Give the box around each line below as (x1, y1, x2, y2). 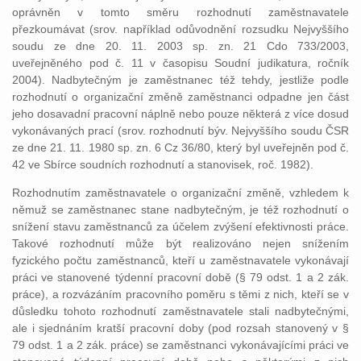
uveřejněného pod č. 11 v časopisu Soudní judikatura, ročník (12, 56, 349, 69)
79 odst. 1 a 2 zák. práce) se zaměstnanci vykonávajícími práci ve (12, 338, 349, 351)
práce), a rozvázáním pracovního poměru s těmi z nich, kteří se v (12, 288, 349, 301)
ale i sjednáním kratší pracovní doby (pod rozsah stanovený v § (12, 322, 349, 334)
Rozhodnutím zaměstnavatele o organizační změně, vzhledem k (12, 186, 349, 199)
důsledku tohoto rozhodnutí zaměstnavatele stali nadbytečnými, (12, 305, 349, 317)
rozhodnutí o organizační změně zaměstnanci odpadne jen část (12, 90, 349, 103)
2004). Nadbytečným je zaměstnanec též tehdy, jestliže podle (12, 73, 349, 86)
